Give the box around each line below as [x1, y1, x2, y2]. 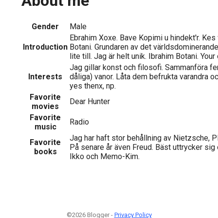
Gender [32, 21, 59, 31]
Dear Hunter [70, 96, 110, 106]
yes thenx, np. [70, 81, 116, 91]
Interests [28, 72, 62, 81]
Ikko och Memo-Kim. [70, 151, 140, 161]
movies [32, 101, 59, 111]
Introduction [23, 42, 68, 52]
